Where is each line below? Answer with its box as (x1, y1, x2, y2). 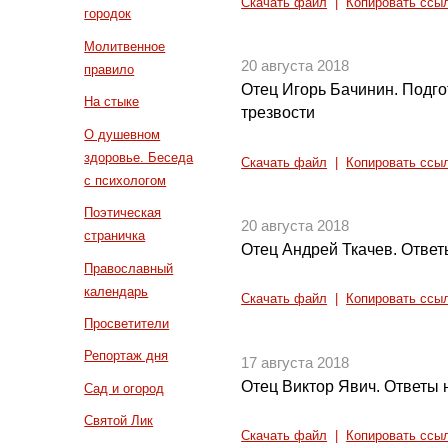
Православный (84, 260, 174, 276)
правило (84, 61, 135, 77)
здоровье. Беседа (84, 149, 194, 165)
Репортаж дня (84, 348, 169, 364)
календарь (84, 283, 149, 299)
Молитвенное (84, 38, 166, 54)
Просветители (84, 315, 170, 331)
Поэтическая (84, 205, 162, 221)
